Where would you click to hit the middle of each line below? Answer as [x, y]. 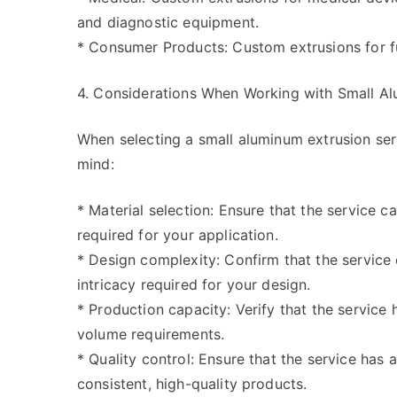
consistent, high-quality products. [192, 384]
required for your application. [178, 235]
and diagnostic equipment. [168, 22]
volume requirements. [151, 334]
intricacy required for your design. [194, 284]
